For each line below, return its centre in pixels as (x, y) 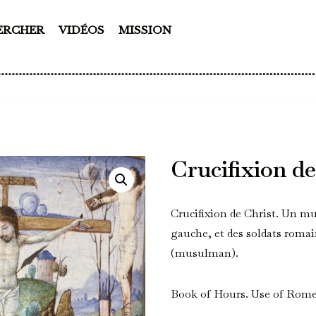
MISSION (145, 30)
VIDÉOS (81, 30)
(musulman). (205, 253)
